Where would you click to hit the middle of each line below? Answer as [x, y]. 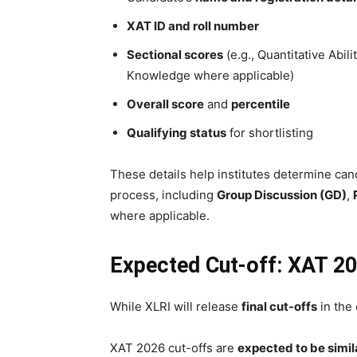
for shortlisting [270, 132]
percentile [261, 104]
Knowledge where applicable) [210, 75]
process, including [163, 194]
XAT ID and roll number [193, 25]
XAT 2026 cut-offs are [174, 347]
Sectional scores [175, 54]
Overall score [165, 104]
